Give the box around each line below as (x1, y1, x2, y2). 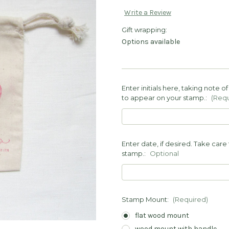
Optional (149, 149, 179, 158)
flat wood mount (134, 211, 189, 220)
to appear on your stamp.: (122, 94, 209, 102)
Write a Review (124, 8, 171, 17)
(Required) (172, 195, 208, 204)
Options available (122, 37, 180, 47)
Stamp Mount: (122, 195, 170, 204)
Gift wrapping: (122, 26, 167, 34)
